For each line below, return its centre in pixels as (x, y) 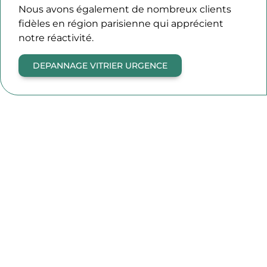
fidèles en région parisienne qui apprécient (121, 24)
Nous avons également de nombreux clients (125, 10)
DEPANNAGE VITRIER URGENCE (100, 65)
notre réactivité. (56, 38)
